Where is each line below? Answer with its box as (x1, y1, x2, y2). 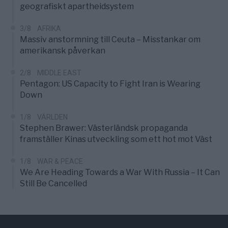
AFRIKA (37, 24, 61, 33)
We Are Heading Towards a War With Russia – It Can (20, 167, 220, 178)
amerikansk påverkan (20, 46, 105, 56)
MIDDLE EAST (37, 69, 81, 77)
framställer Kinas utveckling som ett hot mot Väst (20, 134, 212, 145)
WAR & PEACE (37, 157, 83, 166)
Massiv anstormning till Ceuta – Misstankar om (20, 35, 201, 45)
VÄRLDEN (37, 113, 68, 122)
